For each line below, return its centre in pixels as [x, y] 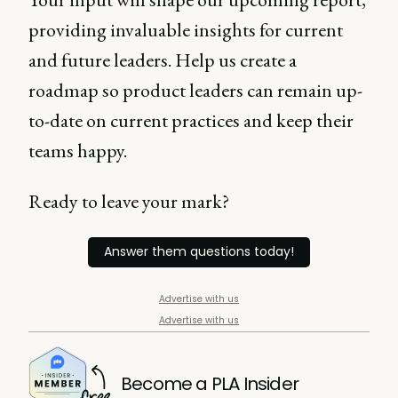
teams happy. [80, 151]
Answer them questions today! [199, 252]
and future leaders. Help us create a [163, 60]
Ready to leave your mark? [131, 201]
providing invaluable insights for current [186, 30]
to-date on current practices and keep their [191, 120]
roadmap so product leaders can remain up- [195, 90]
